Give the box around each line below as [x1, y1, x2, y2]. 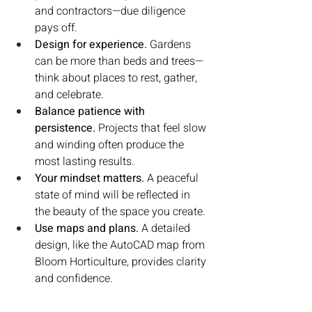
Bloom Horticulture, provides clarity [35, 253, 209, 270]
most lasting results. [35, 153, 134, 170]
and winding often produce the [35, 136, 187, 153]
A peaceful [144, 169, 201, 187]
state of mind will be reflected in [35, 186, 193, 203]
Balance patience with [35, 102, 148, 120]
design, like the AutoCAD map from [35, 236, 208, 253]
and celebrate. [35, 86, 104, 103]
